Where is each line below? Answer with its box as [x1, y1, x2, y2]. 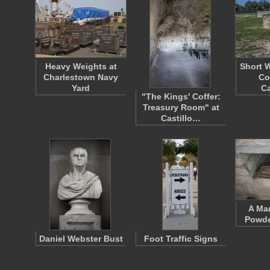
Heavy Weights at [45, 61, 117, 71]
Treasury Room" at [142, 102, 219, 112]
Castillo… [161, 113, 201, 123]
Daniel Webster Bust [39, 234, 123, 243]
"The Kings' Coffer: [141, 92, 221, 101]
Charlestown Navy [43, 72, 118, 82]
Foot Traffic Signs [144, 234, 218, 243]
